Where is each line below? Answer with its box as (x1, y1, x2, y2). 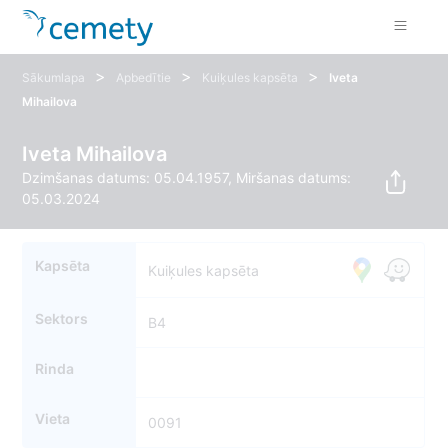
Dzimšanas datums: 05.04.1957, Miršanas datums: (22, 169, 352, 186)
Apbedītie (116, 70, 172, 85)
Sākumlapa (22, 70, 86, 85)
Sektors (35, 310, 89, 328)
